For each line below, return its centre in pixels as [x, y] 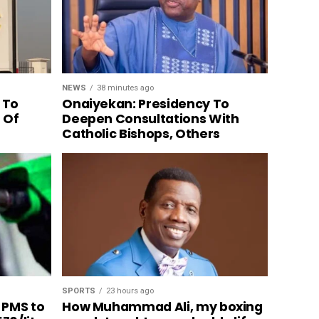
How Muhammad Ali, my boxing [162, 307]
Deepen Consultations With [151, 119]
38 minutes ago [126, 88]
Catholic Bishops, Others [141, 134]
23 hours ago [130, 291]
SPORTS [79, 291]
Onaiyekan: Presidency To [146, 104]
